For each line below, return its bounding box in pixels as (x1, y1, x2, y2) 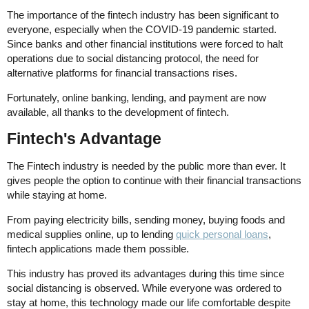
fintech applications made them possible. (7, 242, 189, 255)
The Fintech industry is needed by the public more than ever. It (7, 159, 286, 172)
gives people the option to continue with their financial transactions (7, 174, 301, 186)
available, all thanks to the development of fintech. (7, 106, 229, 118)
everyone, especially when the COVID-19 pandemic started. (7, 23, 277, 35)
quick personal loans (176, 228, 268, 240)
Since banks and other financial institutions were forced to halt (7, 37, 283, 50)
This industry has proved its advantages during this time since (7, 267, 284, 279)
